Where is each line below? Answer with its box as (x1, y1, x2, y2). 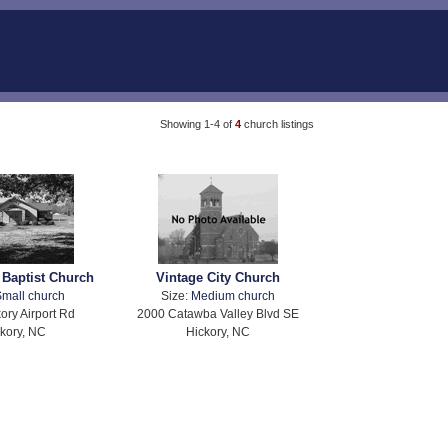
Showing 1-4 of (159, 117, 235, 130)
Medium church (191, 289, 276, 303)
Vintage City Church (156, 270, 281, 286)
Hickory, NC (186, 325, 251, 339)
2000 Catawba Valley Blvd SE (137, 307, 300, 321)
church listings (243, 117, 314, 130)
